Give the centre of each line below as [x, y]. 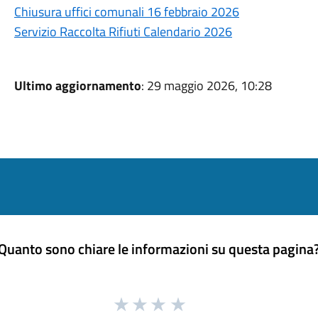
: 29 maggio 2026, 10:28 [206, 86]
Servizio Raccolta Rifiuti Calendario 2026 [123, 32]
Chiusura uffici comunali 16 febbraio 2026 [126, 12]
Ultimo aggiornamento [77, 86]
